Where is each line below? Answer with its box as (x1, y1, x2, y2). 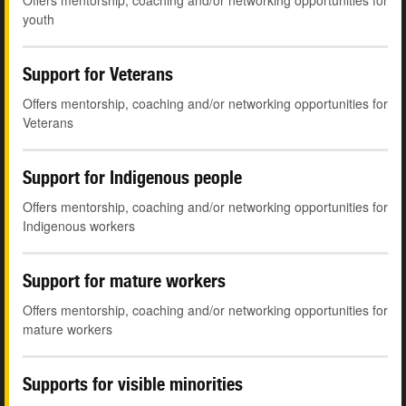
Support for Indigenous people (23, 167, 242, 188)
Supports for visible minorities (23, 373, 243, 395)
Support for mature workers (23, 270, 226, 292)
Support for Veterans (23, 63, 173, 85)
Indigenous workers (23, 217, 135, 236)
